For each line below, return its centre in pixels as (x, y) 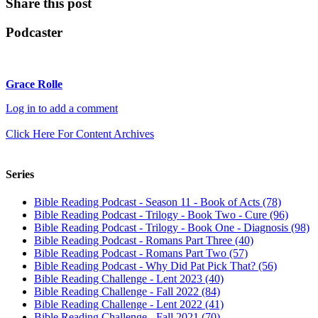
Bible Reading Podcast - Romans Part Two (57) (141, 253)
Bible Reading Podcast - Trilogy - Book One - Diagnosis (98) (172, 228)
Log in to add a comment (62, 108)
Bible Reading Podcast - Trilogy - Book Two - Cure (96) (161, 215)
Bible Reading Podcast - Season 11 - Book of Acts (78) (158, 202)
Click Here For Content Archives (80, 133)
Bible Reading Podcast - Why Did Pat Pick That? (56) (155, 266)
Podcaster (34, 32)
